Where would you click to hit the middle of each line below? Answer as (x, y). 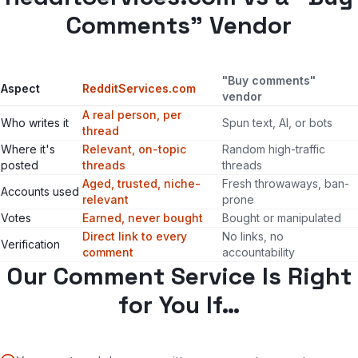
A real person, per (132, 115)
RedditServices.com (139, 88)
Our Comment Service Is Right (179, 276)
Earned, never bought (143, 218)
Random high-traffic (274, 149)
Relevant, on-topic (134, 149)
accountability (259, 252)
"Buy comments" (269, 80)
